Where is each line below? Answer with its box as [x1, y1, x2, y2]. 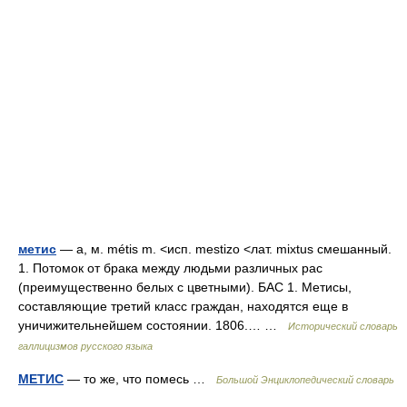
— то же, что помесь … [64, 372, 216, 386]
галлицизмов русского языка [18, 341, 153, 352]
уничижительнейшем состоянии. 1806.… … [18, 318, 288, 333]
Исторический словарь [288, 321, 398, 332]
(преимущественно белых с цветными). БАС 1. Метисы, [18, 280, 352, 294]
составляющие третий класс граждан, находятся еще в [18, 299, 348, 313]
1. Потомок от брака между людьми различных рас [18, 261, 323, 275]
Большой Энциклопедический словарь [216, 374, 394, 385]
